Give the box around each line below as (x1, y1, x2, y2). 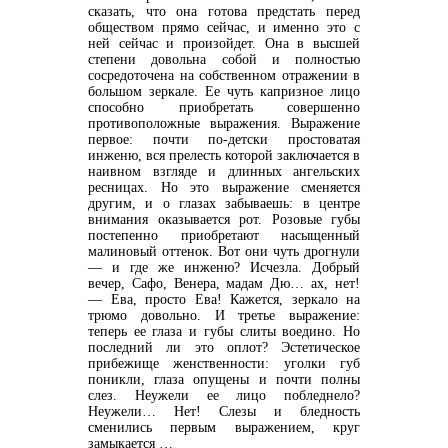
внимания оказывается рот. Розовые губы (88, 211, 360, 227)
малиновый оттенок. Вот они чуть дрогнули (88, 243, 360, 259)
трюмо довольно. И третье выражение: (88, 307, 360, 323)
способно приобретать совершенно (88, 99, 360, 115)
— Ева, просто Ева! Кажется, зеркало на (88, 291, 360, 307)
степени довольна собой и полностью (88, 51, 360, 67)
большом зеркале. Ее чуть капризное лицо (88, 83, 360, 99)
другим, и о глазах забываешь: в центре (88, 195, 360, 211)
